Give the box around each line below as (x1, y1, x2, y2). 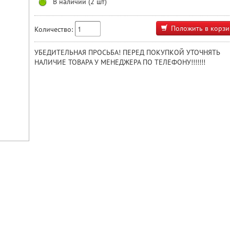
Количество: (34, 24, 73, 34)
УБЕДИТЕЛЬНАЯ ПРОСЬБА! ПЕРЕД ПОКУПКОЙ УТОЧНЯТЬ (34, 47, 220, 57)
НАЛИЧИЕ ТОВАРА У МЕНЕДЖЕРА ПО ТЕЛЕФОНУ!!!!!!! (34, 57, 205, 67)
